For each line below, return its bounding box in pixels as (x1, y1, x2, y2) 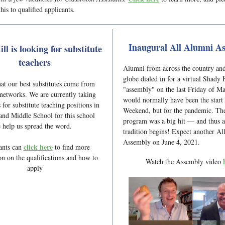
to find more (54, 142, 90, 152)
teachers (19, 56, 51, 69)
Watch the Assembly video (145, 157, 223, 166)
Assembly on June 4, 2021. (123, 137, 202, 147)
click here (23, 142, 53, 152)
